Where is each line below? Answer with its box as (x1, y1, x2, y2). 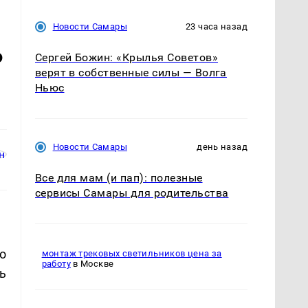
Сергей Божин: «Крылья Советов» (34, 50, 218, 64)
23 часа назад (186, 21, 247, 32)
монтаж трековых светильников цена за (41, 248, 222, 259)
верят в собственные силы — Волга (34, 65, 227, 79)
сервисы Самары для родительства (34, 186, 229, 199)
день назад (197, 141, 247, 152)
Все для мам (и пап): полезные (34, 170, 203, 184)
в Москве (70, 258, 114, 269)
